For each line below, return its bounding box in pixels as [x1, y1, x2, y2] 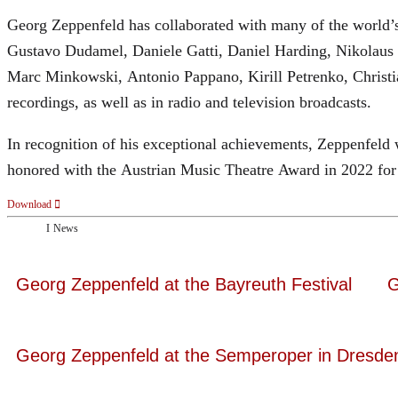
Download [7, 197, 52, 211]
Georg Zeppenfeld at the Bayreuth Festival [16, 275, 352, 295]
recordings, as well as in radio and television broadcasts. [7, 92, 371, 111]
